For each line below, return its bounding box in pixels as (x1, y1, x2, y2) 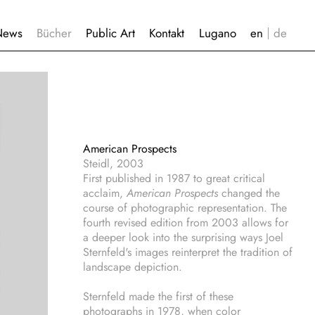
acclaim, (83, 185, 127, 201)
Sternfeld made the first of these (83, 288, 233, 304)
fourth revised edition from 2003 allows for (83, 214, 288, 231)
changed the (218, 185, 280, 201)
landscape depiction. (83, 259, 182, 275)
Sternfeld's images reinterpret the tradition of (83, 244, 292, 260)
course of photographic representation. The (83, 200, 287, 216)
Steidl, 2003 (83, 155, 143, 172)
